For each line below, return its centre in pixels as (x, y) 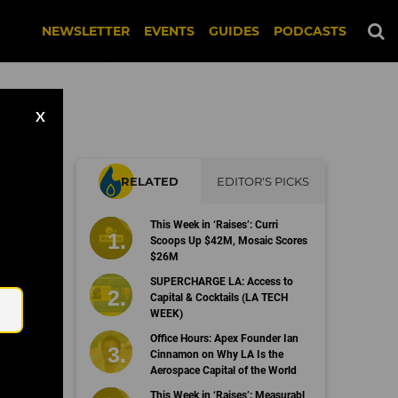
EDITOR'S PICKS (263, 181)
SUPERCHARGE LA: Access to (221, 282)
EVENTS (169, 31)
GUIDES (234, 31)
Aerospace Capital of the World (223, 370)
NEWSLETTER (86, 31)
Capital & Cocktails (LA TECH (219, 298)
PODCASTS (310, 31)
